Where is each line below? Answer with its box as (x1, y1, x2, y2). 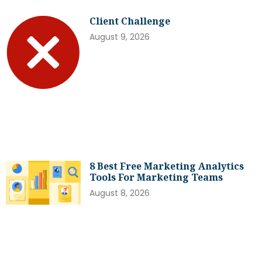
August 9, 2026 (89, 31, 150, 43)
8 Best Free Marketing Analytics (89, 160, 244, 173)
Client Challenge (89, 15, 171, 28)
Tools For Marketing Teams (89, 171, 223, 184)
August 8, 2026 (89, 187, 150, 199)
